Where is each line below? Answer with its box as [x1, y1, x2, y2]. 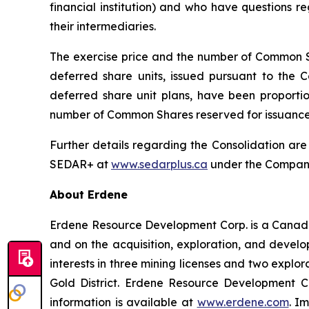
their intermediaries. [50, 19, 156, 34]
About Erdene [50, 188, 128, 202]
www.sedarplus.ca [111, 157, 208, 172]
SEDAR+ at [50, 157, 111, 172]
